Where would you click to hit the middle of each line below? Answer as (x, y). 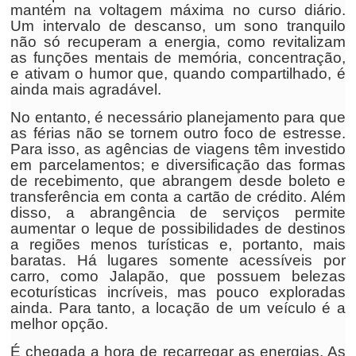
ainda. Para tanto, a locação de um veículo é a (178, 308)
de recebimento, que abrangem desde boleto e (178, 181)
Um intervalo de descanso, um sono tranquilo (178, 26)
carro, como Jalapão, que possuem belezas (178, 276)
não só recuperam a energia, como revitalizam (178, 42)
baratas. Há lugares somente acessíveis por (178, 260)
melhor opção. (60, 324)
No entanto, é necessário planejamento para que (178, 117)
